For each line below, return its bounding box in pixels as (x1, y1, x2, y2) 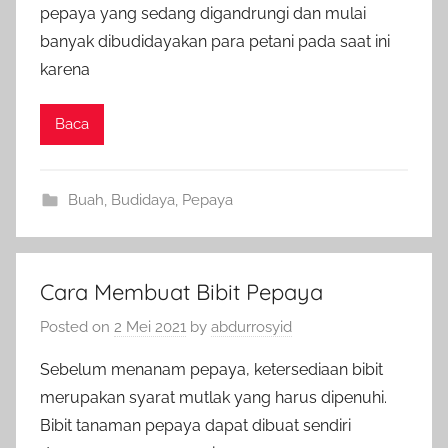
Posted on (40, 318, 114, 336)
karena (40, 59, 90, 79)
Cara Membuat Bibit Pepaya (40, 277, 323, 306)
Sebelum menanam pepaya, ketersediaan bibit (40, 360, 383, 379)
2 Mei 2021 (114, 318, 186, 336)
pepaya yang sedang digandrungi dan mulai (40, 3, 366, 23)
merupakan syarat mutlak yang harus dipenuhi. (40, 388, 387, 407)
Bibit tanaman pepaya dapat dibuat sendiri (40, 416, 351, 435)
